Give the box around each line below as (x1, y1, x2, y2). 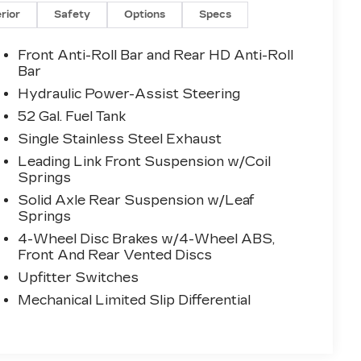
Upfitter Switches (18, 270, 139, 286)
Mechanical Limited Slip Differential (18, 293, 251, 309)
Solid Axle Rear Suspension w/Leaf (18, 193, 255, 209)
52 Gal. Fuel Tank (18, 109, 127, 125)
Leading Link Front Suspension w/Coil (18, 154, 272, 170)
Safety (54, 9, 91, 21)
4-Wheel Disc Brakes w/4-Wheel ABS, (18, 231, 276, 247)
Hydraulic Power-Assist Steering (18, 86, 241, 102)
